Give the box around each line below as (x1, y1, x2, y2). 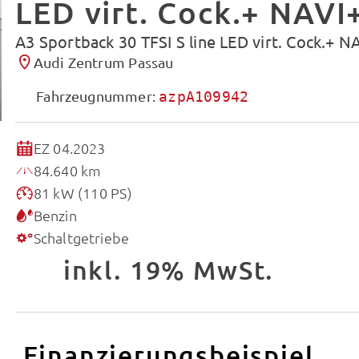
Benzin (33, 206, 77, 225)
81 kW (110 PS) (33, 184, 132, 203)
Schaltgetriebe (33, 228, 130, 248)
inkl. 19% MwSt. (63, 254, 275, 286)
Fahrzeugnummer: (36, 87, 159, 104)
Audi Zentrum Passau (33, 53, 174, 71)
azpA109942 (159, 87, 249, 105)
